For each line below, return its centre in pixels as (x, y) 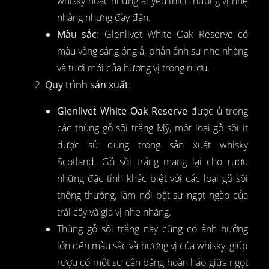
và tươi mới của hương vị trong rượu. (133, 68)
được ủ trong (218, 111)
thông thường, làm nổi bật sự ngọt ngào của (153, 195)
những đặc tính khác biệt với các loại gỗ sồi (153, 178)
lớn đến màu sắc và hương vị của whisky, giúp (153, 245)
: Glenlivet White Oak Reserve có (173, 34)
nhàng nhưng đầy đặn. (104, 17)
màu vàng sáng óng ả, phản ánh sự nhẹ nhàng (153, 51)
